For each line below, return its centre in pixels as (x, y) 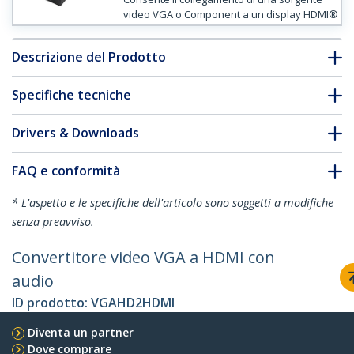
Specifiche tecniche (72, 95)
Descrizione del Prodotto (89, 57)
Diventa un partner (81, 333)
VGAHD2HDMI (133, 303)
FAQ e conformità (66, 171)
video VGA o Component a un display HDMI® (230, 15)
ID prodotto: (51, 303)
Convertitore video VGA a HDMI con (143, 258)
